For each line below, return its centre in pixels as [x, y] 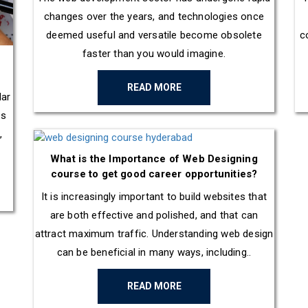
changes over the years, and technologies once [154, 16]
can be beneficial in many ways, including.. [154, 252]
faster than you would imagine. [154, 53]
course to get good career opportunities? [154, 174]
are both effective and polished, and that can [154, 215]
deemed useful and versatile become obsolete [154, 35]
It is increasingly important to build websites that [154, 197]
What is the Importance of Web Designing [154, 159]
